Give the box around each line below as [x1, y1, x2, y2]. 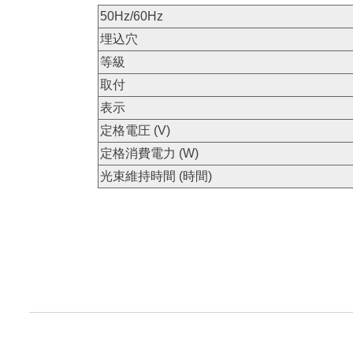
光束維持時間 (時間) [99, 169, 212, 183]
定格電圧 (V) [99, 124, 170, 137]
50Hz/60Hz [99, 9, 163, 23]
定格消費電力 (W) [99, 147, 199, 160]
